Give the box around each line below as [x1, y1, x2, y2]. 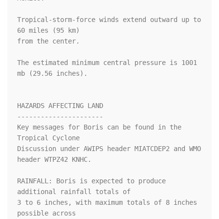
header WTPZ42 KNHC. [17, 155, 91, 164]
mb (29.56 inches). [17, 69, 88, 78]
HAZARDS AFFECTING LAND [17, 102, 103, 110]
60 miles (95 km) [17, 26, 80, 35]
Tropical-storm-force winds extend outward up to [17, 16, 201, 24]
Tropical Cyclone [17, 134, 80, 142]
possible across [17, 209, 76, 218]
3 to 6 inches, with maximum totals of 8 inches [17, 198, 197, 207]
